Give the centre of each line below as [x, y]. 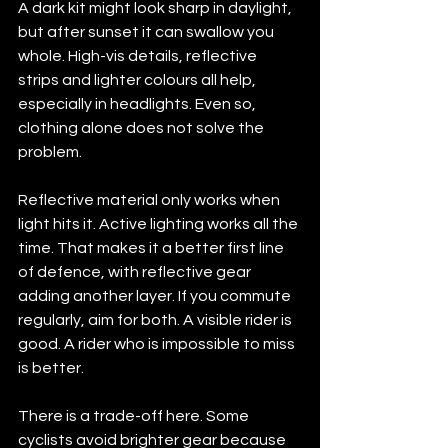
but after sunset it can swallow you [147, 31]
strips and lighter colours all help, [138, 79]
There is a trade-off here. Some [135, 415]
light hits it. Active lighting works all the [159, 223]
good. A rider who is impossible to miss [158, 343]
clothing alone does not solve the [142, 127]
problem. [50, 151]
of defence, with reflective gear [136, 271]
